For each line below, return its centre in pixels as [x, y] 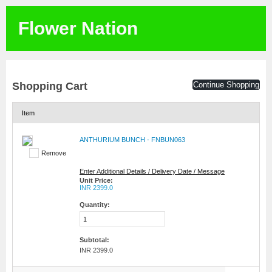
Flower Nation [78, 28]
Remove [54, 153]
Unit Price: [96, 180]
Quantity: [95, 205]
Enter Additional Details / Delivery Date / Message [152, 171]
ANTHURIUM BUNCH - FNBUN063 [132, 140]
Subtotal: [94, 240]
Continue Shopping [226, 85]
